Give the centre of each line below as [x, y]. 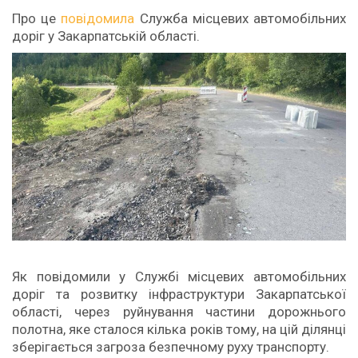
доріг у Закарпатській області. [106, 36]
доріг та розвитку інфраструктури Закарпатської [179, 294]
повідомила [95, 18]
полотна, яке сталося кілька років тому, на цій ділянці [179, 330]
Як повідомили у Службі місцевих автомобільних [179, 277]
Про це [34, 18]
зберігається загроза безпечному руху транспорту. [171, 347]
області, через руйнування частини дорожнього [179, 312]
